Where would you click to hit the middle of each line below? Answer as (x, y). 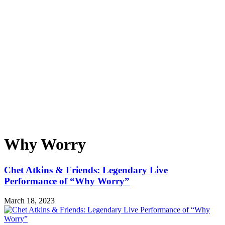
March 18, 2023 (29, 200)
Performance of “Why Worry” (67, 181)
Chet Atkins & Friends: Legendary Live (86, 170)
